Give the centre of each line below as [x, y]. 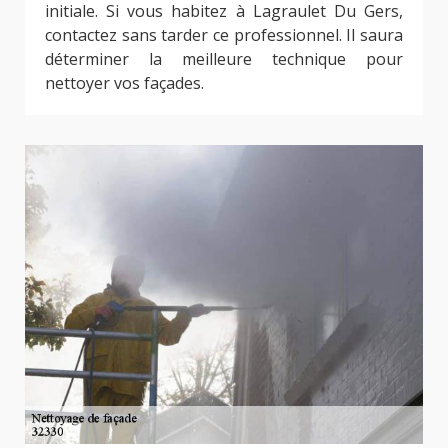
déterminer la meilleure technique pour [224, 59]
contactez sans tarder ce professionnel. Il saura [224, 35]
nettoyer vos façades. [124, 83]
